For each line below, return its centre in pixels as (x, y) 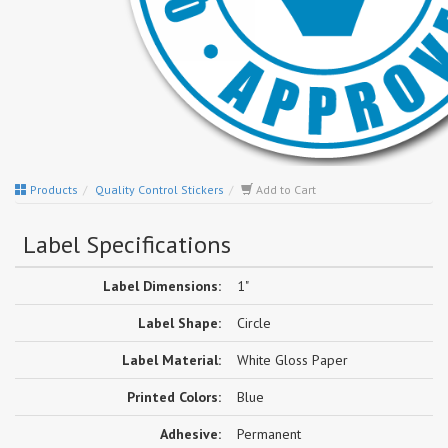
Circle (254, 323)
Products (52, 189)
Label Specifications (127, 244)
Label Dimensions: (162, 286)
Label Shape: (179, 323)
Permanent (269, 434)
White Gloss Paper (292, 360)
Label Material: (171, 360)
